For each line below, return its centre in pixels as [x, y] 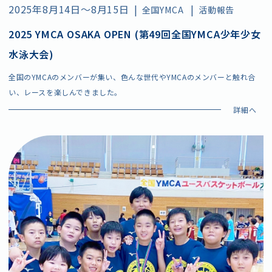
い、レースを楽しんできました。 [65, 92]
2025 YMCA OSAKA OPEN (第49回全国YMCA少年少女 [135, 34]
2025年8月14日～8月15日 [69, 9]
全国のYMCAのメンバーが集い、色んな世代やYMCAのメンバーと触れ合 [132, 76]
